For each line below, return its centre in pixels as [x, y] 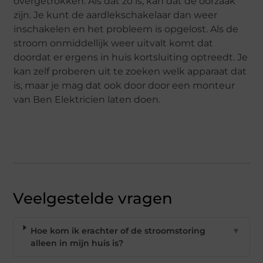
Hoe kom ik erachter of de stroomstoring [118, 231]
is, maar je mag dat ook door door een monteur [124, 85]
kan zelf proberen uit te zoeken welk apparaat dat [130, 71]
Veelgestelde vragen [93, 198]
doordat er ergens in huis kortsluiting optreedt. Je [131, 57]
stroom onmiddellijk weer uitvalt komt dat [114, 43]
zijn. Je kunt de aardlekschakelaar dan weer [116, 15]
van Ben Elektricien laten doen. [87, 100]
